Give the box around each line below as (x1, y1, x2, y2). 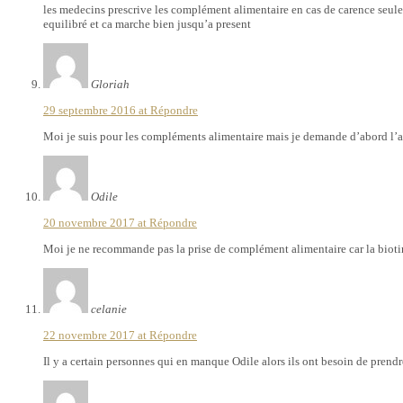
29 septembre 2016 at (43, 103, 150, 117)
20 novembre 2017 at (43, 215, 149, 229)
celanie (91, 301, 127, 316)
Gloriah (91, 76, 130, 91)
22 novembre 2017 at (43, 327, 149, 342)
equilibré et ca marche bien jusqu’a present (43, 16, 251, 31)
